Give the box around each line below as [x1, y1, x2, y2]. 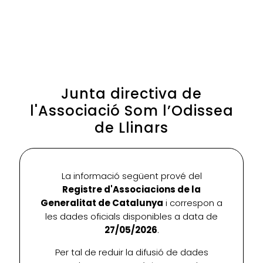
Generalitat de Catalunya [41, 197, 163, 210]
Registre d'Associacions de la [62, 183, 201, 196]
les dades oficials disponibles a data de [45, 210, 218, 223]
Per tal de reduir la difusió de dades [55, 246, 208, 259]
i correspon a [163, 197, 222, 210]
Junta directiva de [61, 84, 202, 104]
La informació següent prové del [61, 170, 202, 183]
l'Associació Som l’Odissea [29, 101, 234, 121]
